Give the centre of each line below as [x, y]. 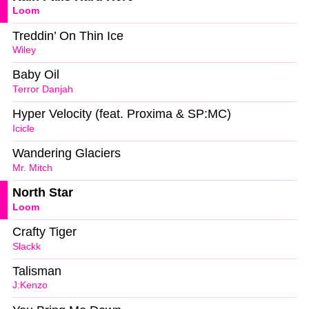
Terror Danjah [43, 90]
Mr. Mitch [32, 168]
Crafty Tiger [44, 231]
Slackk [27, 246]
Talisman [37, 271]
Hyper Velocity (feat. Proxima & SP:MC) [122, 114]
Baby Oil [36, 75]
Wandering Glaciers [67, 153]
